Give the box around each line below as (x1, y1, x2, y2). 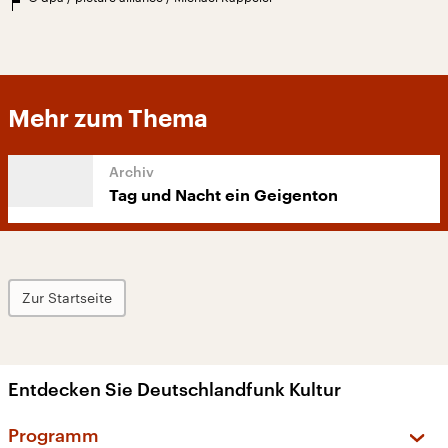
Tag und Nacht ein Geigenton (109, 188, 338, 205)
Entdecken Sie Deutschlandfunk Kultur (8, 378, 341, 401)
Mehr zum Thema (8, 107, 208, 132)
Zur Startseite (22, 289, 112, 307)
